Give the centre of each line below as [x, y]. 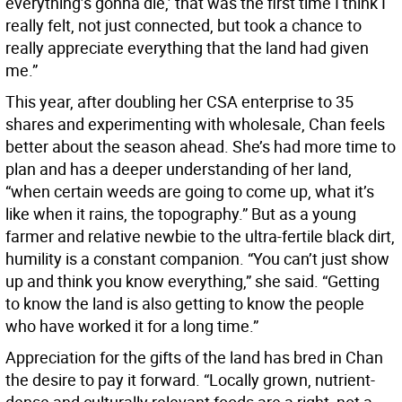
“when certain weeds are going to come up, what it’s [190, 192]
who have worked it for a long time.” [132, 326]
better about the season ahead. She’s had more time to [201, 147]
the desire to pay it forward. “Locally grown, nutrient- [190, 380]
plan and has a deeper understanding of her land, [179, 169]
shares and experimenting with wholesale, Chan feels [195, 124]
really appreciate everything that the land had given [187, 48]
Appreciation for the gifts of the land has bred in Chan [194, 358]
